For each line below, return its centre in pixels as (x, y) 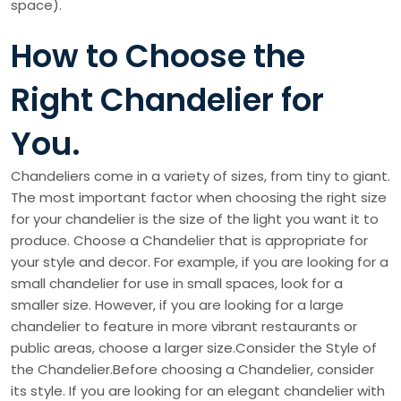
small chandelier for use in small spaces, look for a (177, 284)
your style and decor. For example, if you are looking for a (200, 262)
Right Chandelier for (167, 100)
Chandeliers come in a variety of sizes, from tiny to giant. (200, 176)
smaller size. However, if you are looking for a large (177, 305)
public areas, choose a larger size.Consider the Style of (194, 348)
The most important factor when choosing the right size (199, 198)
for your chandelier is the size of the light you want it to (195, 219)
